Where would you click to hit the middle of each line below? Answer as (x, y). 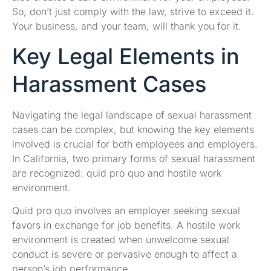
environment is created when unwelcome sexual (121, 240)
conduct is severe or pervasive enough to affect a (125, 254)
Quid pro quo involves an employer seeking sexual (126, 211)
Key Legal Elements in (126, 56)
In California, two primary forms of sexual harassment (134, 158)
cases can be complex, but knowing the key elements (133, 129)
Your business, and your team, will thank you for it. (127, 26)
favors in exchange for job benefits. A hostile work (126, 225)
